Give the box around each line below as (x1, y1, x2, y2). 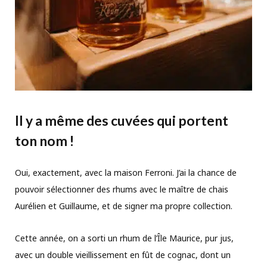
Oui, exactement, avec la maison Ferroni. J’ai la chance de (15, 166, 237, 178)
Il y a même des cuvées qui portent (15, 111, 228, 129)
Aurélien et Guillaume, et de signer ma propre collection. (15, 200, 232, 212)
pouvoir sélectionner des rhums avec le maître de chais (15, 183, 228, 195)
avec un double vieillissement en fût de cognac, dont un (15, 249, 231, 260)
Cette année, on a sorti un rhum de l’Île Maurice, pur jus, (15, 232, 234, 244)
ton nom (15, 132, 67, 149)
